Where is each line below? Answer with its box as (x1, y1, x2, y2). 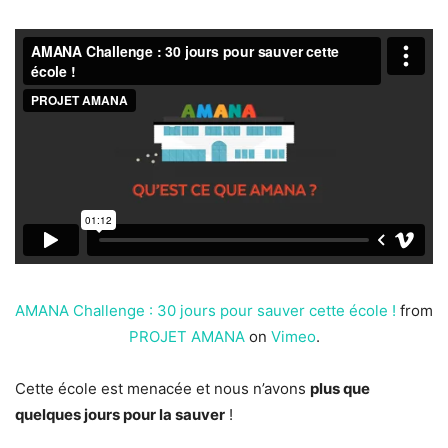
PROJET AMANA (128, 327, 245, 347)
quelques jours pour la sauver (15, 405, 225, 425)
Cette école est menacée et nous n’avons (15, 379, 310, 399)
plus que (310, 379, 370, 399)
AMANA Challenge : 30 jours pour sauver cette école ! (15, 301, 396, 321)
